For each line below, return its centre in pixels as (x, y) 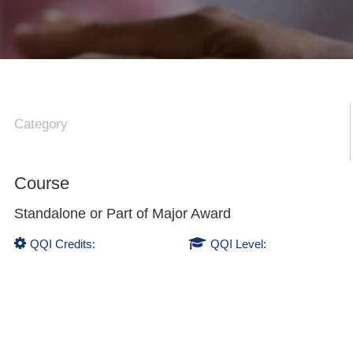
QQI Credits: (63, 243)
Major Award (192, 213)
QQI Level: (238, 243)
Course (42, 183)
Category (41, 124)
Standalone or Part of (84, 213)
